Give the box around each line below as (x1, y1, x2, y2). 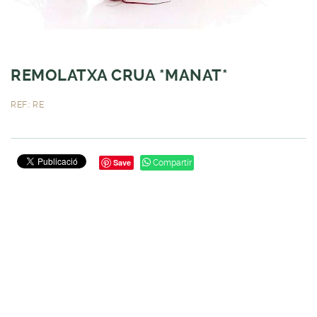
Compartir (151, 157, 192, 168)
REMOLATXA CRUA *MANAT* (11, 66, 228, 84)
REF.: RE (11, 99, 44, 110)
